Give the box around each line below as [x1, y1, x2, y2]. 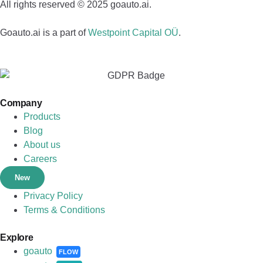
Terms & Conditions [23, 204, 105, 215]
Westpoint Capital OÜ [88, 28, 178, 38]
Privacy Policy [23, 190, 83, 201]
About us [23, 139, 60, 150]
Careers [23, 153, 57, 164]
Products [23, 111, 60, 122]
